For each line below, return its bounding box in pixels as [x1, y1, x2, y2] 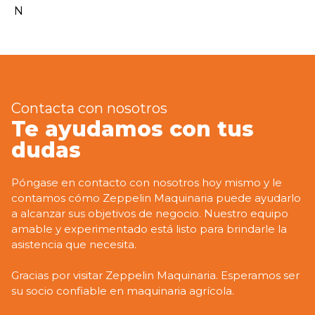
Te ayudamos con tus [11, 115, 254, 142]
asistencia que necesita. [11, 237, 136, 251]
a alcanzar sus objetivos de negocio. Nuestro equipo [11, 206, 288, 220]
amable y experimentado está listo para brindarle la [11, 221, 287, 236]
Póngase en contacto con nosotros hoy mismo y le [11, 175, 282, 189]
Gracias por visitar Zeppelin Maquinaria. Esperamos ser [11, 269, 300, 283]
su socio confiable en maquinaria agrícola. [11, 284, 234, 298]
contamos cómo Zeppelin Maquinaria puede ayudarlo [11, 191, 301, 205]
